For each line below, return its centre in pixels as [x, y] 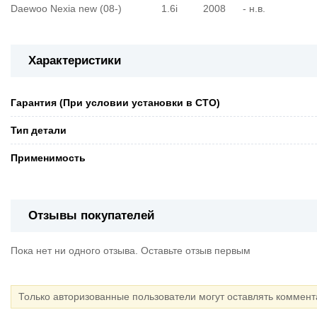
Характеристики [75, 61]
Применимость [48, 158]
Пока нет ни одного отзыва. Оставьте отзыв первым [131, 250]
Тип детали [39, 131]
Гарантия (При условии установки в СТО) [115, 103]
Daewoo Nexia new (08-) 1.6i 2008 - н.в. [138, 9]
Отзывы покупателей [91, 216]
